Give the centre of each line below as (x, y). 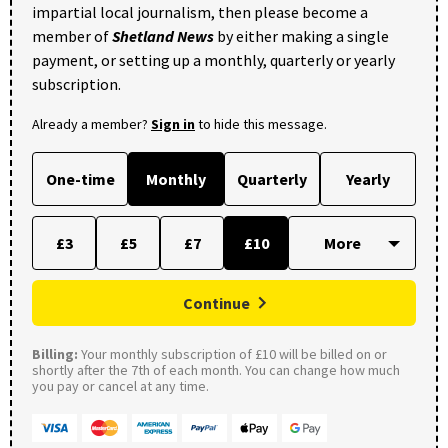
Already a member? (91, 123)
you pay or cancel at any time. (120, 385)
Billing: (55, 353)
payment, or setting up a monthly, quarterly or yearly (213, 59)
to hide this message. (261, 123)
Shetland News (163, 35)
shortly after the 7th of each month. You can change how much (216, 369)
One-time (80, 178)
